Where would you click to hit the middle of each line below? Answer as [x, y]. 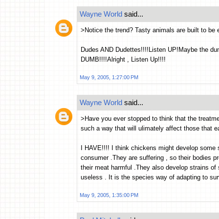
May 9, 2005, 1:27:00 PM [109, 77]
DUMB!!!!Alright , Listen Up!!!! [123, 60]
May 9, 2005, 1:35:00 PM [109, 195]
